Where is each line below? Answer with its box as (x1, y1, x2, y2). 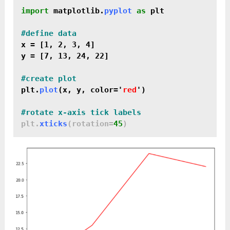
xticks (40, 119, 68, 129)
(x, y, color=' (58, 85, 123, 95)
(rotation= (67, 119, 114, 129)
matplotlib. (49, 6, 105, 16)
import (21, 6, 49, 16)
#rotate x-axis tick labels (21, 108, 142, 118)
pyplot (104, 6, 132, 16)
